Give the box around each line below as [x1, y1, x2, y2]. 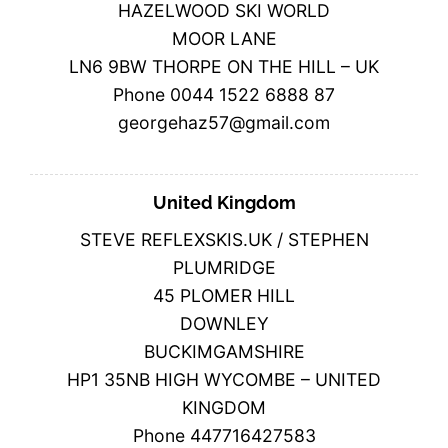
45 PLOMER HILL [153, 285, 295, 307]
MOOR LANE [171, 27, 277, 49]
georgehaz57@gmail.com [118, 111, 330, 133]
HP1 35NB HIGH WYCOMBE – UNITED [67, 369, 381, 391]
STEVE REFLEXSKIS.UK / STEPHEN [79, 229, 369, 251]
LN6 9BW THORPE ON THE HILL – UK [69, 55, 379, 77]
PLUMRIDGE [172, 257, 276, 279]
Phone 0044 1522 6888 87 [113, 83, 335, 105]
